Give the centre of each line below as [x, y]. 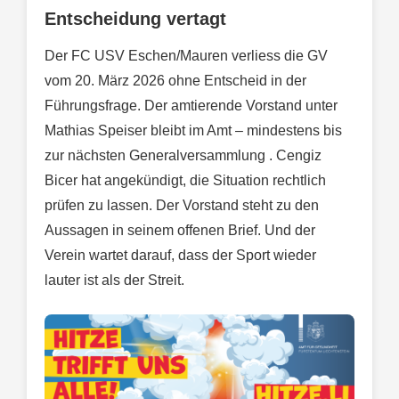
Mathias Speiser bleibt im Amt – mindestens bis [193, 131]
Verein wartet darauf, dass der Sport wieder [180, 256]
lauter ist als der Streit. [114, 281]
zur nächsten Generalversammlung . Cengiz [183, 156]
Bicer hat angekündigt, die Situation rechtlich [185, 181]
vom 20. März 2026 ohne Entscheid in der [175, 81]
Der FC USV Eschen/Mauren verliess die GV [186, 56]
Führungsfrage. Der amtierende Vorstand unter [191, 106]
